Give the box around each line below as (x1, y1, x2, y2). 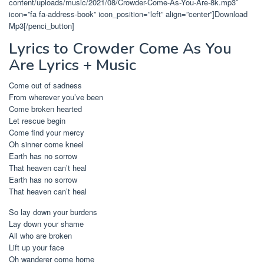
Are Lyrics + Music (9, 55, 136, 75)
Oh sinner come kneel (9, 138, 84, 150)
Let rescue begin (9, 115, 65, 126)
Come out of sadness (9, 80, 82, 91)
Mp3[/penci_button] (9, 20, 74, 31)
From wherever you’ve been (9, 91, 103, 103)
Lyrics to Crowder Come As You (9, 38, 232, 59)
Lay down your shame (9, 218, 84, 229)
